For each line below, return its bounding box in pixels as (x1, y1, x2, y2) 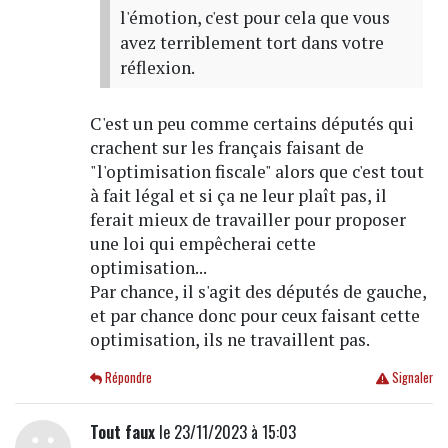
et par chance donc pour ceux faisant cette (89, 304, 420, 328)
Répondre (102, 368, 153, 388)
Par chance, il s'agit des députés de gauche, (89, 280, 426, 304)
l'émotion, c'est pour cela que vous (119, 6, 390, 30)
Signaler (388, 368, 433, 388)
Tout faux (89, 420, 155, 445)
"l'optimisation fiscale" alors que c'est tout (89, 160, 424, 184)
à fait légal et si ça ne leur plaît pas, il (89, 184, 387, 208)
